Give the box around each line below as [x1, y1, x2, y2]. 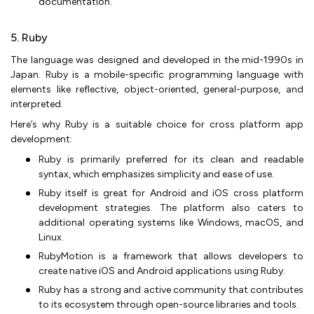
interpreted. [11, 97, 63, 110]
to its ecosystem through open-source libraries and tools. [39, 298, 299, 310]
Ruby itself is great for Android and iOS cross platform [39, 186, 303, 199]
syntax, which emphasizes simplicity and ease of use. [39, 168, 274, 180]
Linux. [39, 231, 64, 243]
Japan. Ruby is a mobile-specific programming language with [11, 68, 303, 81]
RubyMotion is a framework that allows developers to [39, 250, 303, 262]
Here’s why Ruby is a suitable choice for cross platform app [11, 118, 303, 130]
